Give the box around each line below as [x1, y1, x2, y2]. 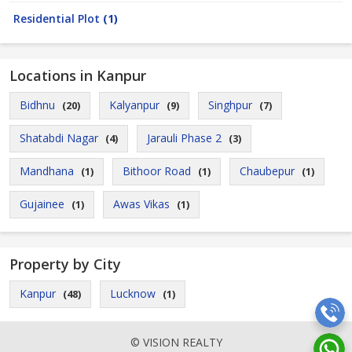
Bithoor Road [123, 163, 191, 178]
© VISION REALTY [130, 335, 222, 350]
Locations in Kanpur [9, 66, 146, 85]
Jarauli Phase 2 [147, 130, 222, 145]
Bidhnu [20, 97, 55, 112]
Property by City [9, 255, 121, 273]
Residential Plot [13, 11, 103, 26]
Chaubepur [240, 163, 295, 178]
